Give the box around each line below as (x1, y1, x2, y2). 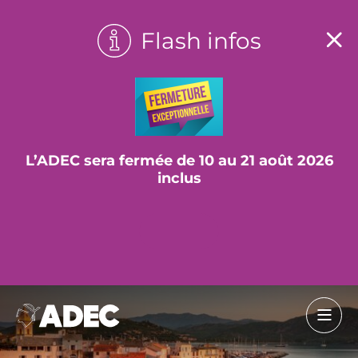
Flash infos (140, 27, 261, 54)
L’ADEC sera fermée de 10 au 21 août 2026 (25, 152, 333, 169)
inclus (157, 169, 201, 187)
